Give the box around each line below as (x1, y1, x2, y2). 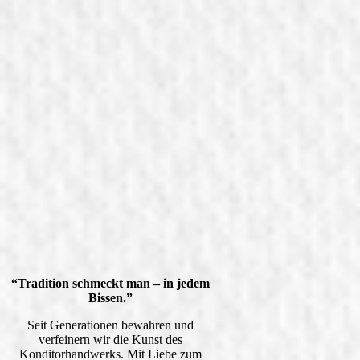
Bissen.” (88, 290, 133, 305)
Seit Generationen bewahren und (27, 317, 194, 332)
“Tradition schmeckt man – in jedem (11, 276, 211, 290)
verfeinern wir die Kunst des (39, 332, 183, 346)
